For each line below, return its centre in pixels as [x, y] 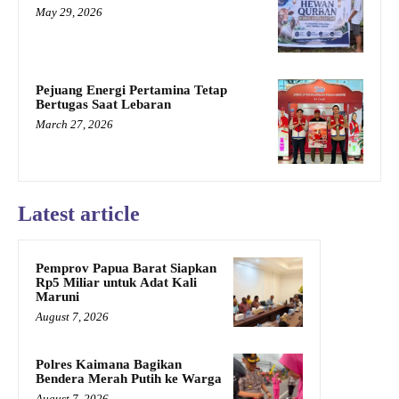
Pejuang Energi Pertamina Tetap [131, 90]
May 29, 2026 [69, 12]
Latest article [79, 214]
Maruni [57, 297]
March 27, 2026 [74, 124]
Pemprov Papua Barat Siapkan [126, 269]
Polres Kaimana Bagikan [109, 365]
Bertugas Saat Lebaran [103, 104]
